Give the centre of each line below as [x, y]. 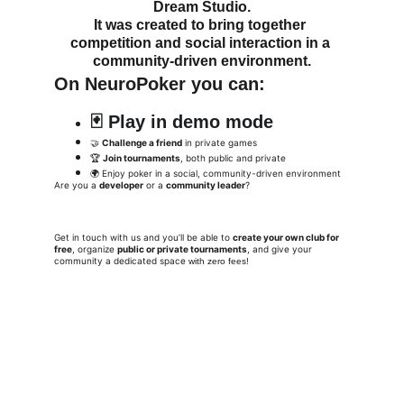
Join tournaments [142, 158]
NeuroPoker [135, 84]
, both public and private [233, 158]
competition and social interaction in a [202, 43]
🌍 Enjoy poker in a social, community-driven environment [216, 173]
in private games [220, 142]
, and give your [281, 249]
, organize [95, 249]
